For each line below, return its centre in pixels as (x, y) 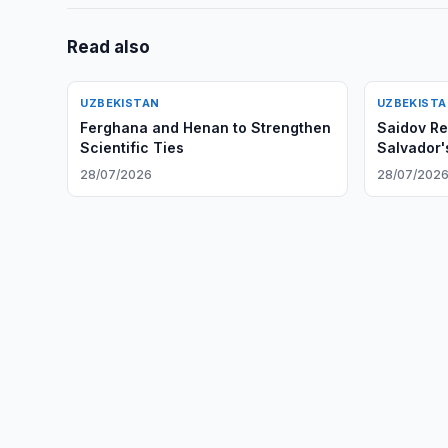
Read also (109, 47)
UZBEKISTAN (120, 103)
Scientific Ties (132, 147)
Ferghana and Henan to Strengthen (206, 127)
